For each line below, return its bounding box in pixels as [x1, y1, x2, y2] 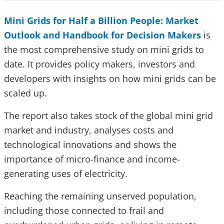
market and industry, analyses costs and [4, 124, 173, 136]
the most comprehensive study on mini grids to [4, 43, 204, 56]
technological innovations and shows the [4, 138, 176, 151]
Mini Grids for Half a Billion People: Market [4, 14, 198, 27]
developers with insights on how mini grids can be [4, 72, 216, 85]
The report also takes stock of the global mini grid [4, 109, 213, 122]
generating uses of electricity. [4, 167, 127, 180]
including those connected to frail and [4, 204, 164, 217]
